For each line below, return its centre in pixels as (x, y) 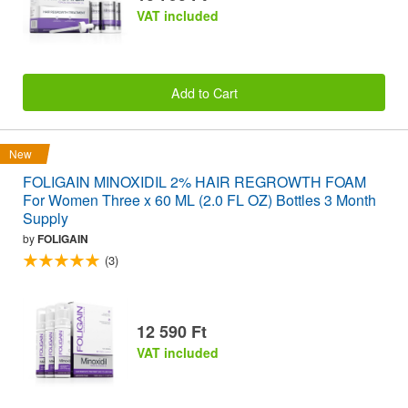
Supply (46, 218)
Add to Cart (204, 92)
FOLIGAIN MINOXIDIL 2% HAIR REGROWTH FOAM (194, 181)
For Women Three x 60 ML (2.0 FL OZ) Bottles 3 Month (199, 199)
